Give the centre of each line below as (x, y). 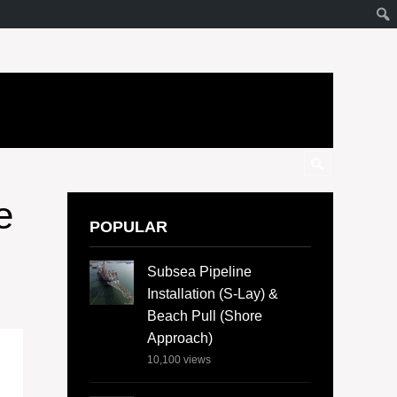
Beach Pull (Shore (205, 316)
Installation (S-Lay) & (213, 294)
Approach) (180, 339)
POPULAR (128, 226)
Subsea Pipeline (199, 272)
